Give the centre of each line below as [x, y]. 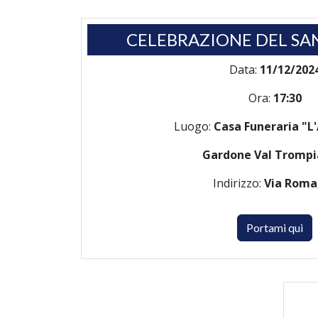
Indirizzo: [238, 183]
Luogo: [194, 126]
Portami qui [275, 227]
